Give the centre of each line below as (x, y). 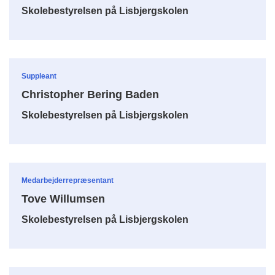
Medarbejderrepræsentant (68, 180)
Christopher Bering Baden (90, 94)
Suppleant (39, 76)
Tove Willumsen (63, 199)
